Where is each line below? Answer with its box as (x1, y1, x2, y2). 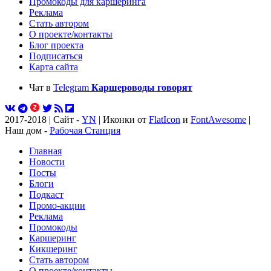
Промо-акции (29, 200, 85, 211)
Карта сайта (29, 62, 78, 73)
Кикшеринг (29, 244, 77, 255)
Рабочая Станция (50, 125, 120, 136)
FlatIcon (149, 114, 180, 125)
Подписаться (29, 51, 82, 62)
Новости (29, 157, 65, 168)
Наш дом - (5, 125, 50, 136)
